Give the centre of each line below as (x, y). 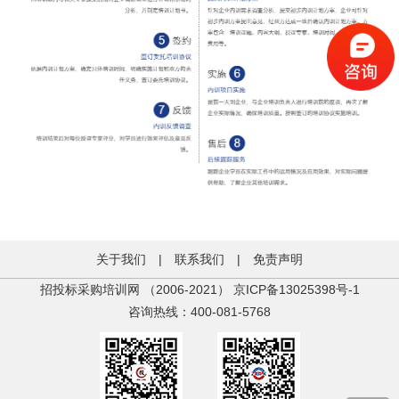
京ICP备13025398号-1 (296, 290)
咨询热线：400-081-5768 (199, 312)
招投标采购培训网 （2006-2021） (136, 290)
